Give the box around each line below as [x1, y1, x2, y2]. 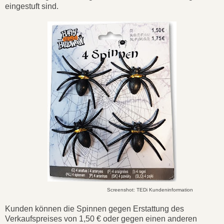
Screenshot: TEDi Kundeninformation [107, 186, 193, 192]
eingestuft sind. [5, 1, 58, 10]
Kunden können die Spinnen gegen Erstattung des [5, 204, 184, 213]
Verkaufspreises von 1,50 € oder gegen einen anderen [5, 214, 197, 223]
